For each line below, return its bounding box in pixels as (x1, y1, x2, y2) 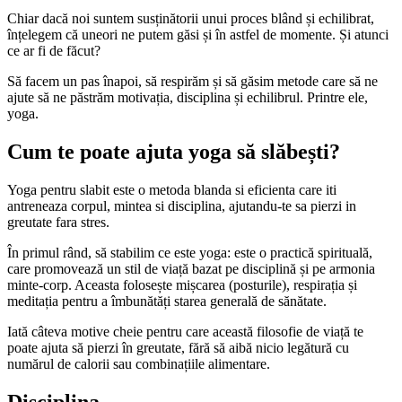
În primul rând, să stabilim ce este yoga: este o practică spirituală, (7, 244, 372, 260)
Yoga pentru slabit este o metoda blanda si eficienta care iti (7, 181, 336, 197)
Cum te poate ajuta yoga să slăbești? (7, 139, 340, 163)
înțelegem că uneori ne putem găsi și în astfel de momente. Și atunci (7, 26, 389, 42)
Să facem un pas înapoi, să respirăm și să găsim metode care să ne (7, 73, 378, 89)
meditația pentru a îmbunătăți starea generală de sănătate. (7, 293, 327, 309)
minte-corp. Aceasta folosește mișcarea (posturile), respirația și (7, 276, 357, 293)
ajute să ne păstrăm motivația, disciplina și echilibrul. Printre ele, (7, 89, 368, 105)
